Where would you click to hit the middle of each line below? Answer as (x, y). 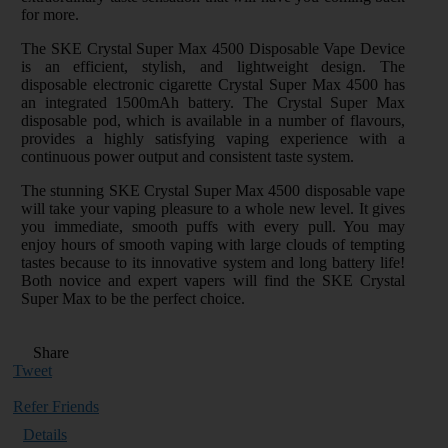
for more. (50, 14)
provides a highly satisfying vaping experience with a (213, 138)
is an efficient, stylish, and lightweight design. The (213, 66)
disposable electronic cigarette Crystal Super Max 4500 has (213, 84)
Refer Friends (56, 406)
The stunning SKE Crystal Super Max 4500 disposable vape (213, 190)
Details (45, 434)
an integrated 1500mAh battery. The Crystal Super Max (213, 102)
